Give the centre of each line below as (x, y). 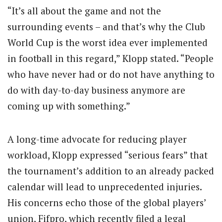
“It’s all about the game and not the (84, 11)
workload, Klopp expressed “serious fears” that (108, 155)
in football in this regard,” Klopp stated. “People (111, 58)
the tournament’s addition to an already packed (111, 170)
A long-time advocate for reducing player (97, 139)
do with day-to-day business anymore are (96, 90)
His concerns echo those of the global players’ (107, 202)
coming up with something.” (69, 106)
